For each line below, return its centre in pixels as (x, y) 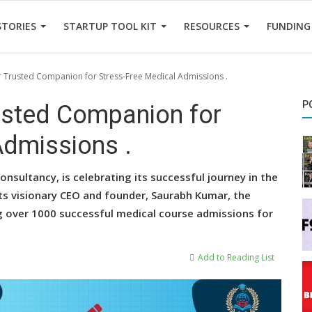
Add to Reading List (235, 257)
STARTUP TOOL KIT (111, 26)
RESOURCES (213, 26)
